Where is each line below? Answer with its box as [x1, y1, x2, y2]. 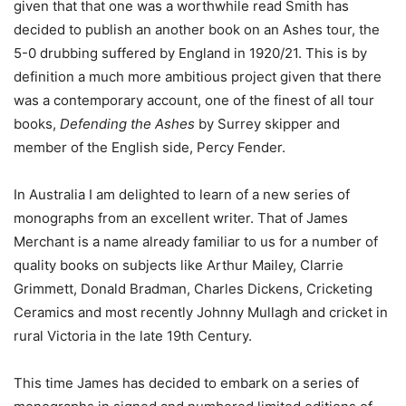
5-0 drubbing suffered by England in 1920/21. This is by [14, 44, 367, 63]
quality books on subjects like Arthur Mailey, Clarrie [14, 256, 343, 275]
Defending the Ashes [60, 115, 195, 133]
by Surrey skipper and [195, 115, 340, 133]
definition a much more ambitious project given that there [14, 68, 382, 86]
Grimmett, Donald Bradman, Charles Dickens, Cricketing [14, 280, 372, 298]
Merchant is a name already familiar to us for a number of [14, 233, 378, 251]
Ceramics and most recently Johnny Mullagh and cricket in [14, 304, 388, 322]
